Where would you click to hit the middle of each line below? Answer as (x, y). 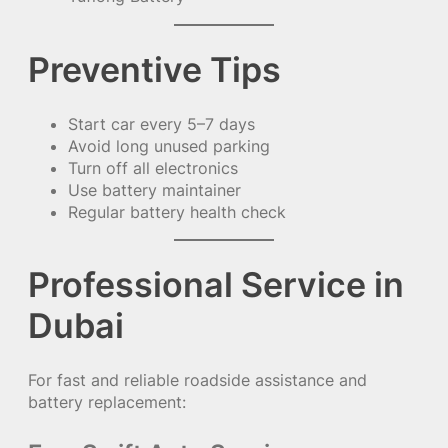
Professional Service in (216, 284)
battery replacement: (107, 401)
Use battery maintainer (154, 189)
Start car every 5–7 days (161, 123)
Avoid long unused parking (169, 145)
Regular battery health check (177, 211)
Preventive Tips (154, 69)
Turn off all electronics (153, 167)
